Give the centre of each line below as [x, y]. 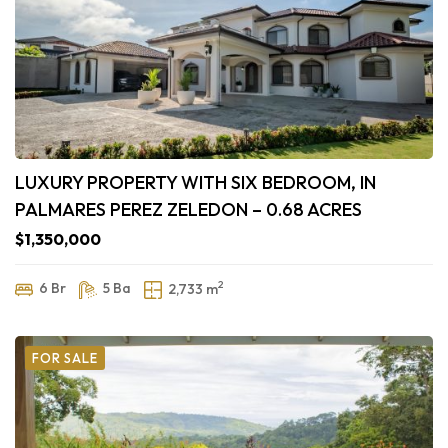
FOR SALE [65, 358]
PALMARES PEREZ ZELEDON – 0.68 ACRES [188, 210]
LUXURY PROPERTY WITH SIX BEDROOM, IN [195, 183]
